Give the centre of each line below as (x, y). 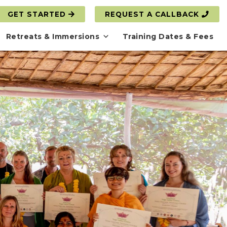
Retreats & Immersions (52, 36)
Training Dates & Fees (168, 36)
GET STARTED (38, 14)
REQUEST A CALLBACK (153, 14)
